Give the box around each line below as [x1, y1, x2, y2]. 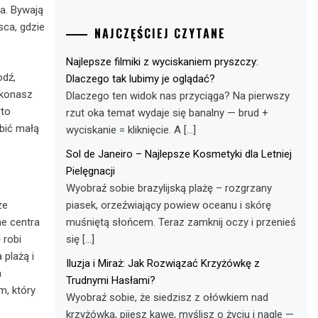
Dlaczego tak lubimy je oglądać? [66, 72, 216, 85]
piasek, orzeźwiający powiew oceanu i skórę [66, 198, 272, 212]
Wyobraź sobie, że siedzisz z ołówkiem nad [66, 290, 269, 304]
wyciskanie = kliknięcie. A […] [66, 123, 197, 136]
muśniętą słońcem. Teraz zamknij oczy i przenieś [66, 215, 297, 229]
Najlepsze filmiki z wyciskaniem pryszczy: [66, 55, 259, 68]
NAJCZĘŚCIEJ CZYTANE [94, 24, 226, 42]
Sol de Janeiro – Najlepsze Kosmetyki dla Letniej [66, 147, 292, 160]
